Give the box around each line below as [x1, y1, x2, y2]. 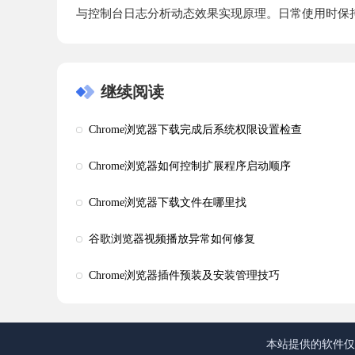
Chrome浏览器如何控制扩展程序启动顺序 [89, 160, 291, 173]
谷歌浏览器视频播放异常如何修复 [89, 233, 255, 246]
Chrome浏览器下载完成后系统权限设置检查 [89, 124, 302, 136]
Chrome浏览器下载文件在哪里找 [89, 197, 246, 209]
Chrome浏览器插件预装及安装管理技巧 [89, 269, 280, 282]
